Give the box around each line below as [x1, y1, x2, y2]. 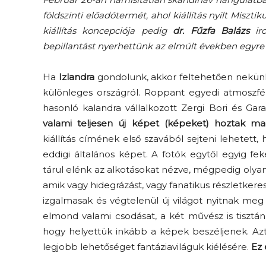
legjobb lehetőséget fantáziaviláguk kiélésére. [43, 241, 251, 253]
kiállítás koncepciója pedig [43, 25, 173, 37]
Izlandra [58, 71, 94, 83]
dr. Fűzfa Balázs [173, 25, 250, 37]
